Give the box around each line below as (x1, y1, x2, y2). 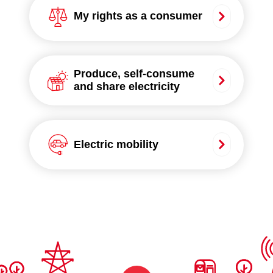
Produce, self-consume (73, 68, 194, 80)
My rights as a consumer (73, 10, 202, 23)
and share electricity (73, 80, 180, 93)
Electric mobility (73, 138, 158, 151)
